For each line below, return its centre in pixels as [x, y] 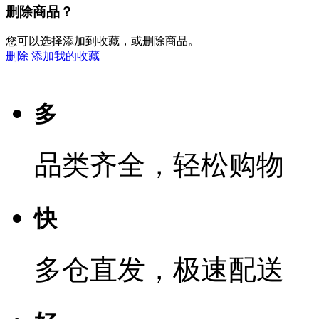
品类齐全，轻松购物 [159, 165]
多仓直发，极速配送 [159, 269]
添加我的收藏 [66, 56]
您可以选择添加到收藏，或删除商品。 [103, 41]
